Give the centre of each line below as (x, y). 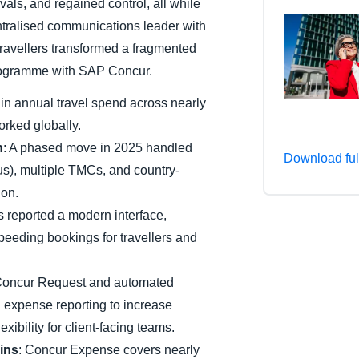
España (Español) (288, 51)
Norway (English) (286, 84)
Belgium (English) (287, 18)
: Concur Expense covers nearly (109, 350)
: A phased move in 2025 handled (98, 148)
